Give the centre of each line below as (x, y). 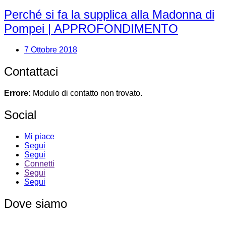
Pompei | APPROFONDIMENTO (91, 28)
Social (20, 115)
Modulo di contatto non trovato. (87, 93)
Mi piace (39, 137)
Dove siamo (36, 203)
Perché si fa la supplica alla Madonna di (109, 14)
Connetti (39, 164)
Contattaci (31, 72)
